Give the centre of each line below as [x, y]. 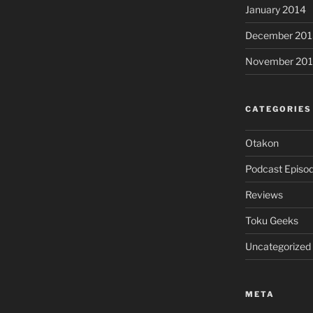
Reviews [264, 195]
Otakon [262, 143]
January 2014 [275, 10]
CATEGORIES [278, 109]
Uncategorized [278, 247]
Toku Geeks [271, 221]
